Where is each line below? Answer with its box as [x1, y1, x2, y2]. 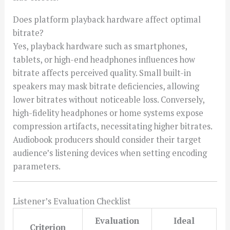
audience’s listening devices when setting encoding [13, 147, 207, 159]
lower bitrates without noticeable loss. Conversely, [13, 93, 205, 105]
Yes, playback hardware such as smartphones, [13, 40, 187, 52]
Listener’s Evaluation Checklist [13, 195, 131, 207]
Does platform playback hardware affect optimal [13, 13, 201, 25]
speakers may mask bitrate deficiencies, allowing [13, 80, 200, 92]
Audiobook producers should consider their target [13, 133, 202, 145]
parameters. [13, 160, 61, 172]
